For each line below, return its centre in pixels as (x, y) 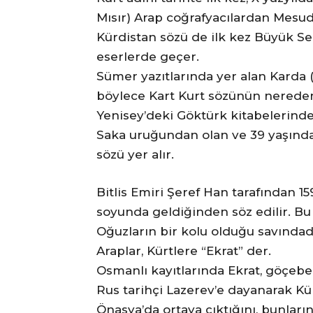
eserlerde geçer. (148, 57)
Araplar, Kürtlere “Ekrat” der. (184, 251)
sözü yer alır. (135, 155)
